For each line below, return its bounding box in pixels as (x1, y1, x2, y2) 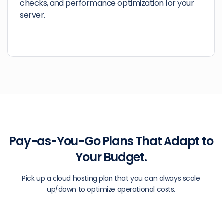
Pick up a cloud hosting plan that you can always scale (22, 173, 200, 183)
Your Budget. (75, 149, 147, 165)
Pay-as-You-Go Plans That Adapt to (9, 133, 213, 149)
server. (20, 9, 45, 21)
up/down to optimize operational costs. (46, 184, 176, 194)
